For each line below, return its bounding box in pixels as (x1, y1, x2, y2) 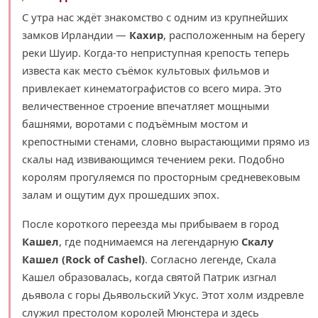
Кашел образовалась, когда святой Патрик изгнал (22, 270, 277, 285)
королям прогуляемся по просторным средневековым (22, 170, 300, 185)
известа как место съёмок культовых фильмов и (22, 63, 269, 78)
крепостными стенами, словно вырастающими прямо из (22, 134, 309, 149)
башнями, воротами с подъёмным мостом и (22, 116, 248, 131)
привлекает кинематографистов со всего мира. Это (22, 81, 282, 96)
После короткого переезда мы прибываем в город (22, 216, 279, 231)
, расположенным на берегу (163, 28, 305, 43)
